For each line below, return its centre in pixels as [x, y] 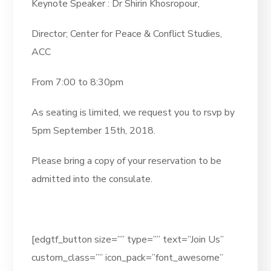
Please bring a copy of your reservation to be [127, 161]
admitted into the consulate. [92, 179]
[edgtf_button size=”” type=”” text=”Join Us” [128, 240]
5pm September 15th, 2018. [94, 131]
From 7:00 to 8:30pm [78, 83]
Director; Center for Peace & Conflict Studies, [127, 34]
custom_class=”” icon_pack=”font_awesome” [128, 258]
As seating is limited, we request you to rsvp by [133, 113]
